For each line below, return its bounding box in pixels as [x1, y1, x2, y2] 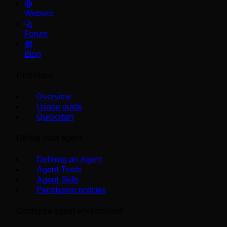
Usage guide [36, 101, 82, 112]
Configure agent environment [16, 206, 123, 216]
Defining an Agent [36, 154, 102, 165]
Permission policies [36, 184, 106, 195]
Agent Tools [36, 164, 82, 175]
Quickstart [36, 111, 73, 122]
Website [24, 8, 54, 19]
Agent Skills [36, 174, 79, 185]
